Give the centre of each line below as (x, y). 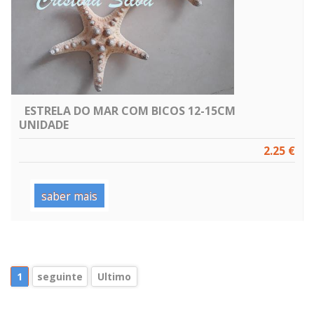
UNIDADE (44, 125)
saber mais (69, 197)
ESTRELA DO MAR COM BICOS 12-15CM (130, 111)
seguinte (60, 277)
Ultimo (114, 277)
